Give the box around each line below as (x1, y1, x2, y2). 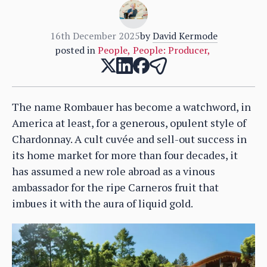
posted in (54, 43, 95, 57)
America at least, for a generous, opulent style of (12, 115, 246, 130)
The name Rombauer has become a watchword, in (12, 99, 251, 114)
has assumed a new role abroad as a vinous (12, 163, 215, 178)
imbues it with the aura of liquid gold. (12, 195, 193, 210)
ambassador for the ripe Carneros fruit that (12, 179, 219, 194)
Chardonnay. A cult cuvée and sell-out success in (12, 131, 247, 146)
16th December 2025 (49, 29, 140, 42)
